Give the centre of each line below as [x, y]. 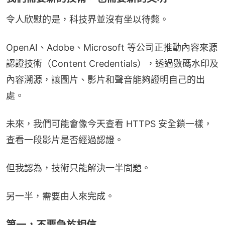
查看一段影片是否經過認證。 [65, 140]
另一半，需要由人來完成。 [60, 196]
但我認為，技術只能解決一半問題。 [78, 168]
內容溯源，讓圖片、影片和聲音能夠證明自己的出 [105, 79]
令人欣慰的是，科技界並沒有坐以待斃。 [87, 19]
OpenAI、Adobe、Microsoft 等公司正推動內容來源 [112, 47]
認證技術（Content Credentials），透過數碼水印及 [112, 63]
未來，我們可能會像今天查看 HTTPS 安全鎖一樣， [109, 124]
